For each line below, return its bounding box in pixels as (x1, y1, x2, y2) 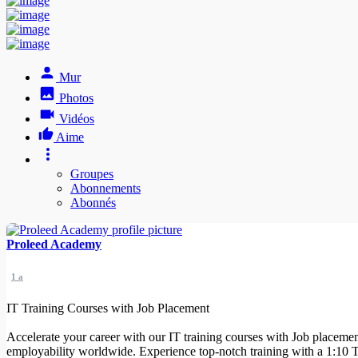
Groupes (70, 167, 113, 181)
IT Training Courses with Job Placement (6, 301, 209, 316)
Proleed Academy (6, 237, 101, 252)
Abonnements (70, 181, 141, 196)
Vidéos (59, 112, 94, 126)
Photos (59, 91, 93, 105)
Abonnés (70, 196, 116, 210)
